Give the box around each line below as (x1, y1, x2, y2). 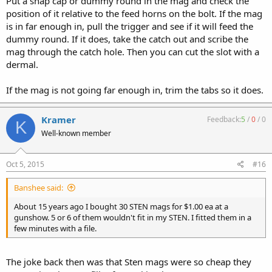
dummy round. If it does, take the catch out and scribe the (6, 32, 248, 45)
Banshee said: (14, 182, 63, 193)
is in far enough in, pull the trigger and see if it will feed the (6, 19, 253, 32)
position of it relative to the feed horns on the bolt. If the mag (6, 7, 262, 19)
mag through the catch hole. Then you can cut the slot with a (6, 45, 259, 58)
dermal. (6, 58, 38, 70)
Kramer (41, 113, 76, 126)
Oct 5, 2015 (6, 159, 44, 169)
